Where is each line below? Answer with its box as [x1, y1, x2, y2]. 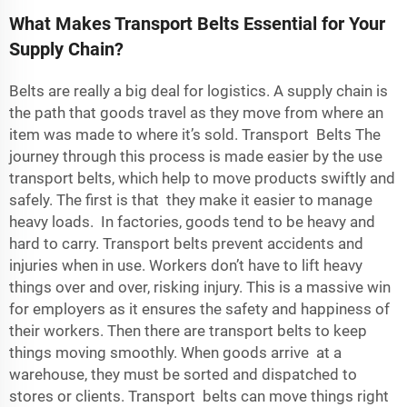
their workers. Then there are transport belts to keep [9, 322, 367, 340]
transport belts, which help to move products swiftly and [9, 169, 395, 187]
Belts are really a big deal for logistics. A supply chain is [9, 82, 388, 100]
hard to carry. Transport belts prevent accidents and [9, 234, 363, 253]
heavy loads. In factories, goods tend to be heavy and [9, 213, 375, 231]
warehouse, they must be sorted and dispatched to [9, 365, 357, 383]
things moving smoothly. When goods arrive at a [9, 343, 345, 362]
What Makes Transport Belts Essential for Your [9, 13, 385, 35]
